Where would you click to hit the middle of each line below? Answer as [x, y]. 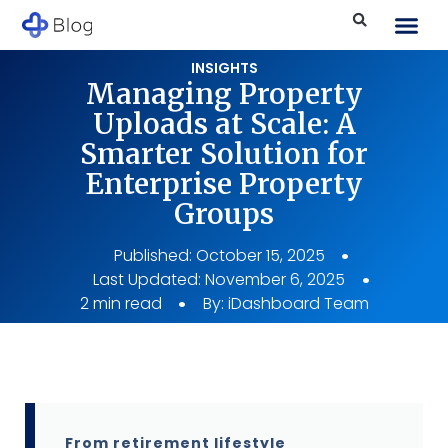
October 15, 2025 [260, 255]
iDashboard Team [296, 303]
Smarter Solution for [224, 153]
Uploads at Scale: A [224, 123]
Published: [152, 255]
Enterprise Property [224, 183]
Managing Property [224, 93]
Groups [224, 213]
